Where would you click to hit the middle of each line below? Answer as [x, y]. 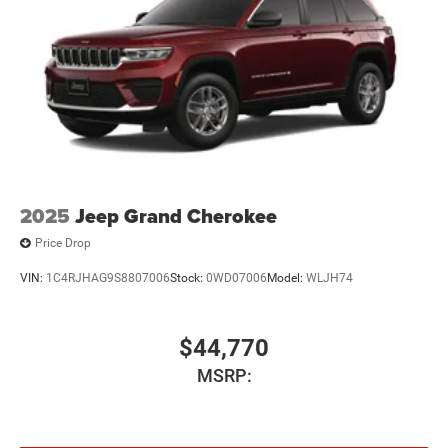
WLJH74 [329, 278]
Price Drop [63, 243]
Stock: [188, 278]
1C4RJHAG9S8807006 [108, 278]
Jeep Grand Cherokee [176, 215]
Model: [286, 278]
